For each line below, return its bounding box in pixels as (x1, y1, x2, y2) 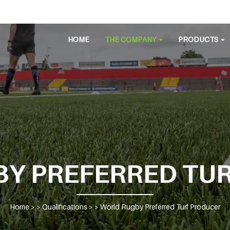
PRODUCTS (178, 35, 220, 44)
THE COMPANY (105, 35, 158, 44)
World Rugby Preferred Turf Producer (100, 202, 220, 211)
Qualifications (42, 202, 87, 211)
